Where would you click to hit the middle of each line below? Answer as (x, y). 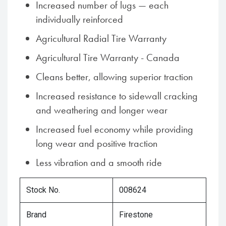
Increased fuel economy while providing (115, 129)
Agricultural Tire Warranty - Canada (108, 58)
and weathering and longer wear (102, 110)
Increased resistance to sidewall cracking (117, 96)
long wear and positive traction (97, 143)
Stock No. (43, 190)
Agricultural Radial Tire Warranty (101, 38)
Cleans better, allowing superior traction (114, 77)
